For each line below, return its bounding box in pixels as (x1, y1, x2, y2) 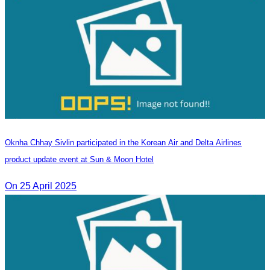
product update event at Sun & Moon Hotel (5, 155, 154, 165)
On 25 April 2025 (5, 181, 77, 192)
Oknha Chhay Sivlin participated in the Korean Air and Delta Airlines (5, 138, 242, 148)
